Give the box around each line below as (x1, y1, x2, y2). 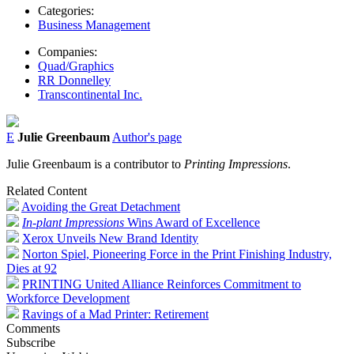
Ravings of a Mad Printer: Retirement (22, 307, 209, 321)
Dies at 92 (6, 261, 57, 275)
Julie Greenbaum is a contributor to (6, 156, 184, 171)
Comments (6, 321, 60, 335)
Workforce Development (6, 291, 130, 305)
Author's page (112, 130, 182, 144)
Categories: (38, 3, 94, 17)
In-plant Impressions (22, 215, 124, 229)
